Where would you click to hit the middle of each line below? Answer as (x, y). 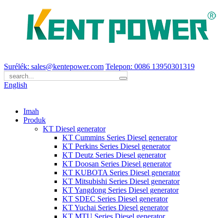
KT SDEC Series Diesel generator (115, 199)
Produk (35, 120)
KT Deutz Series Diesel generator (114, 155)
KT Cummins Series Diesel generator (120, 137)
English (16, 85)
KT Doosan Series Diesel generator (117, 164)
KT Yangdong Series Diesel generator (120, 190)
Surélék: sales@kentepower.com (54, 66)
